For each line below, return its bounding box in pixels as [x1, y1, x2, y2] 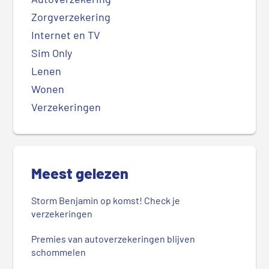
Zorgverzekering [31, 10, 111, 24]
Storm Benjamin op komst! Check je [31, 195, 181, 207]
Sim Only [31, 46, 73, 60]
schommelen [31, 246, 86, 258]
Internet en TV [31, 28, 101, 42]
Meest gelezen [31, 164, 129, 183]
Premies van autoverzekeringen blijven [31, 233, 196, 245]
